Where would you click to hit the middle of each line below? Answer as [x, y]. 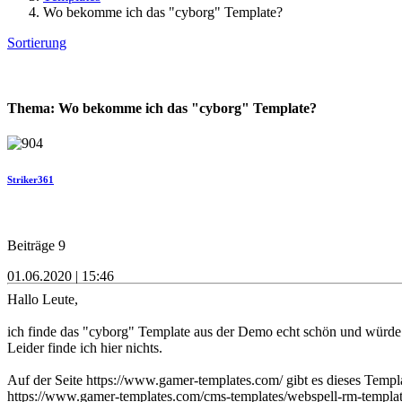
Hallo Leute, [43, 300]
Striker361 [31, 180]
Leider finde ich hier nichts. [85, 348]
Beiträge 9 [36, 246]
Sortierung [37, 42]
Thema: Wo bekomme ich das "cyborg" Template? [162, 109]
